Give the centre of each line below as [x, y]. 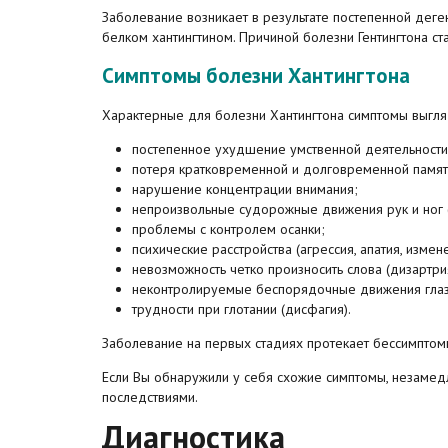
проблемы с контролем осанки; [228, 229]
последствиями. [150, 397]
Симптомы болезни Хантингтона [256, 75]
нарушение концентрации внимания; [245, 189]
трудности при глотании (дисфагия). [241, 309]
